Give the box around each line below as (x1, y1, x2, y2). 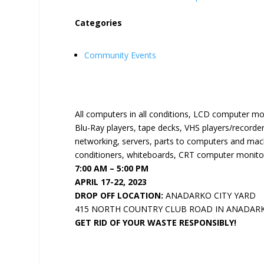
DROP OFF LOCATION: (75, 190, 164, 202)
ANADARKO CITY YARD (163, 190, 256, 202)
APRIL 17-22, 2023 (75, 176, 147, 188)
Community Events (84, 49, 157, 61)
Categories (75, 17, 123, 28)
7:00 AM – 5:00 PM (75, 163, 149, 174)
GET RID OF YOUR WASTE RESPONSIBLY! (75, 217, 237, 229)
